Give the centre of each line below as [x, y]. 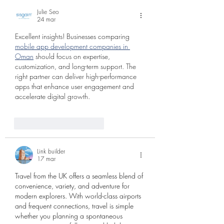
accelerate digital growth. [52, 96]
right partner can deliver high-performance [77, 76]
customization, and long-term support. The [76, 66]
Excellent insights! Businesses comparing [73, 36]
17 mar [46, 158]
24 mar [46, 19]
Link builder [51, 151]
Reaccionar [90, 123]
